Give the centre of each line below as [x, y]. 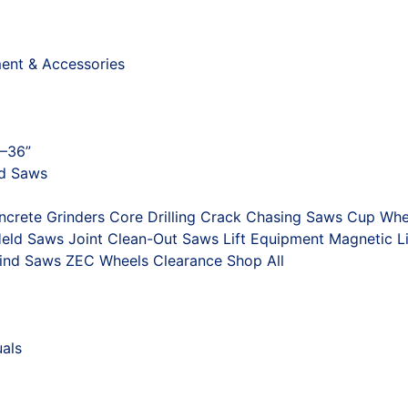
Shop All [255, 260]
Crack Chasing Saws [271, 216]
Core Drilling [153, 216]
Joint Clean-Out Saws [143, 238]
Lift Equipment [274, 238]
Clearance [188, 260]
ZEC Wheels [107, 260]
